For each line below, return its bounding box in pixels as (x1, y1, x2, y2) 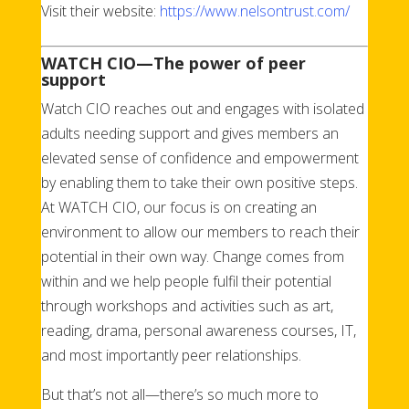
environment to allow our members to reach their (40, 221, 360, 242)
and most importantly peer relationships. (40, 344, 301, 365)
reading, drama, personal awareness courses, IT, (40, 320, 356, 341)
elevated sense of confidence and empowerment (40, 147, 359, 168)
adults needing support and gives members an (40, 122, 339, 143)
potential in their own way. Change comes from (40, 246, 344, 267)
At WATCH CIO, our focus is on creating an (40, 196, 317, 217)
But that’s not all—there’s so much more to (40, 383, 319, 404)
